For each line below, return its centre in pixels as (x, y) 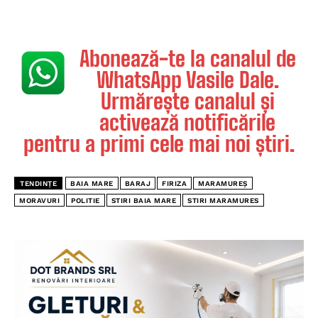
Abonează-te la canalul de (187, 58)
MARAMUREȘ (223, 183)
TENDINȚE (38, 183)
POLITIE (86, 200)
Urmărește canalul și (187, 100)
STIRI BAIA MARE (143, 200)
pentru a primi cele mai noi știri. (159, 143)
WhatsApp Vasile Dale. (187, 79)
